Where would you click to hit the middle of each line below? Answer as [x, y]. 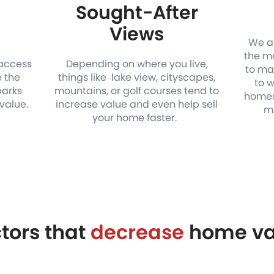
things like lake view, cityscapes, [137, 77]
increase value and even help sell [137, 104]
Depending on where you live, [137, 64]
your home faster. [137, 118]
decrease [137, 232]
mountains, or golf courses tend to [137, 91]
